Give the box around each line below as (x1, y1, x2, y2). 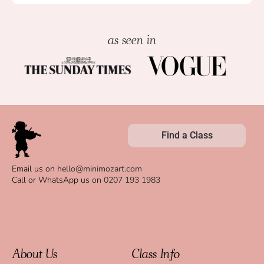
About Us (12, 246, 57, 262)
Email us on (12, 163, 57, 175)
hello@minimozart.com (57, 163, 142, 175)
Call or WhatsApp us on (12, 174, 104, 186)
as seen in (108, 32, 156, 47)
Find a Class (161, 129, 213, 141)
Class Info (132, 246, 180, 262)
